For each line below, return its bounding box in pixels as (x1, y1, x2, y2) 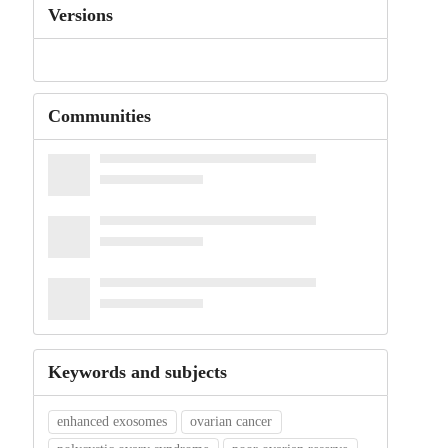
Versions (47, 5, 113, 25)
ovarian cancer (190, 414, 273, 430)
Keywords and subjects (47, 362, 227, 383)
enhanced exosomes (57, 414, 168, 430)
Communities (47, 106, 151, 127)
